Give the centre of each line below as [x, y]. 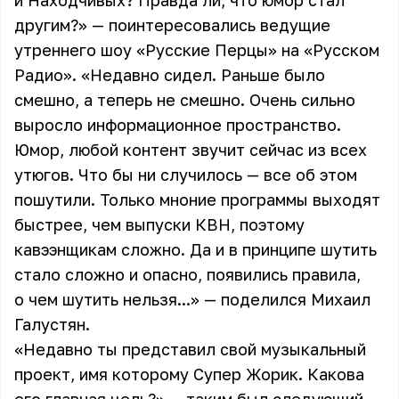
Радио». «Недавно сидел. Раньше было [170, 75]
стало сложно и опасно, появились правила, [187, 274]
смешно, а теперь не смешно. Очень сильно [185, 100]
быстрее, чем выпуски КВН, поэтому [159, 224]
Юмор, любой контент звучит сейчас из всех [191, 150]
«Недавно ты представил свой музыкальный [190, 349]
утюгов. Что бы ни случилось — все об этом [186, 175]
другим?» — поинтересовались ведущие [172, 25]
